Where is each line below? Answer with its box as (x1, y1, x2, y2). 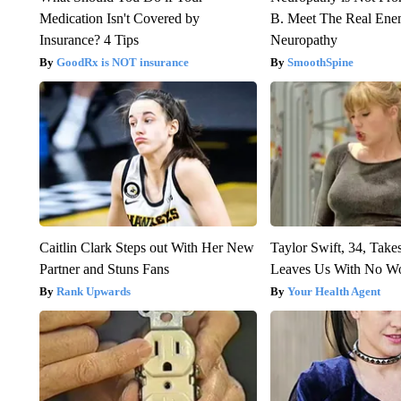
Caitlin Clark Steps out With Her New (38, 239, 254, 255)
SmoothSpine (287, 55, 354, 69)
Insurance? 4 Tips (38, 31, 139, 47)
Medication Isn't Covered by (38, 10, 200, 26)
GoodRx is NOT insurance (55, 55, 189, 69)
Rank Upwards (55, 284, 131, 298)
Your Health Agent (287, 284, 381, 298)
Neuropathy (270, 31, 338, 47)
